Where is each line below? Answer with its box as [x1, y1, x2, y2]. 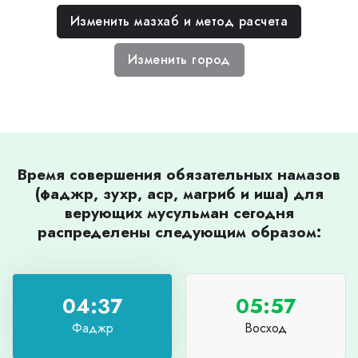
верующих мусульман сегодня [64, 201, 294, 224]
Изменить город [127, 50, 231, 69]
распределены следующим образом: [37, 220, 321, 243]
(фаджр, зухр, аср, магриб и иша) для [34, 181, 324, 205]
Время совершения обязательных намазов [18, 162, 340, 185]
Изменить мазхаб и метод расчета [70, 11, 288, 30]
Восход [245, 319, 287, 338]
